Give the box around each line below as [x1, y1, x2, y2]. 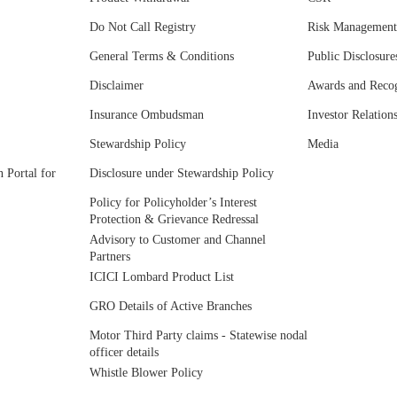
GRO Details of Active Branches [90, 300, 252, 314]
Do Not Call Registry [90, 20, 196, 35]
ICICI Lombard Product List [90, 270, 234, 284]
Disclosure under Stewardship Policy [90, 167, 274, 181]
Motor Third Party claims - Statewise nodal [90, 329, 307, 343]
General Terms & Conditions [90, 50, 234, 64]
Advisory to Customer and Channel [90, 233, 266, 247]
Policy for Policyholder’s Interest [90, 196, 257, 210]
